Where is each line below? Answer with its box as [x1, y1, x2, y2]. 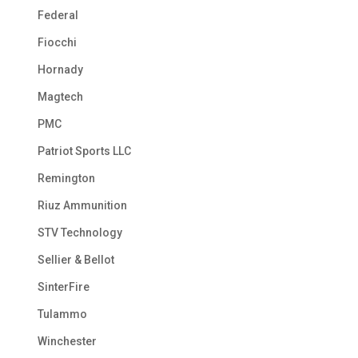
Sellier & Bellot [37, 253, 114, 266]
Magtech [37, 89, 83, 103]
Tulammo [37, 307, 87, 320]
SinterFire [37, 280, 89, 293]
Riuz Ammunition [37, 198, 127, 212]
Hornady [37, 62, 83, 76]
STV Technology [37, 225, 122, 239]
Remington [37, 171, 95, 185]
